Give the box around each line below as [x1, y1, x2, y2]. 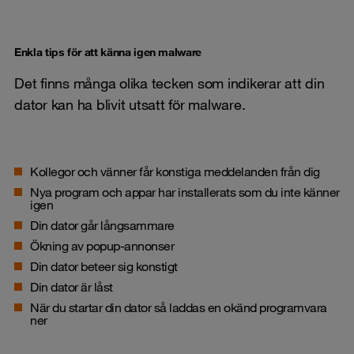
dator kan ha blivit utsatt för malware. [14, 95, 249, 113]
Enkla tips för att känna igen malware [14, 44, 202, 59]
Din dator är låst [30, 278, 113, 295]
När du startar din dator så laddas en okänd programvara [30, 299, 327, 315]
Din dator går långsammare [30, 217, 175, 233]
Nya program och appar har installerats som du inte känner [30, 183, 340, 200]
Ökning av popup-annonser [30, 237, 174, 254]
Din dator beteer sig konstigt [30, 258, 178, 274]
